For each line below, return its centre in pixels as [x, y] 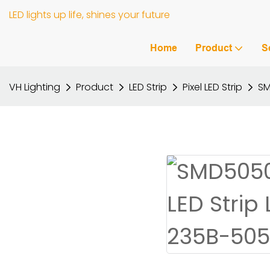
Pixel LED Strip [212, 87]
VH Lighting [35, 87]
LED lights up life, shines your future [89, 15]
